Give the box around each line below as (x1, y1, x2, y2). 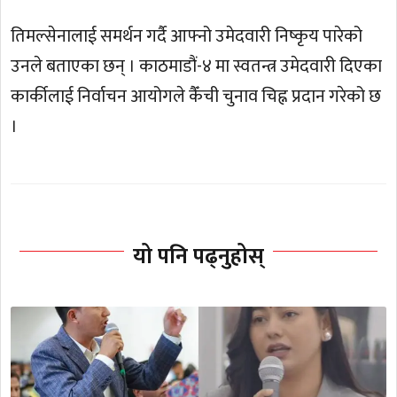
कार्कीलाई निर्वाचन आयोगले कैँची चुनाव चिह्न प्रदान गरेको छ (11, 82, 382, 113)
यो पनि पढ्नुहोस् (133, 237, 264, 275)
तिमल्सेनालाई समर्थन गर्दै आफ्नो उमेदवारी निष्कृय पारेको (11, 21, 363, 52)
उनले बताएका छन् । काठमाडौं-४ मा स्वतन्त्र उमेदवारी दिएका (11, 51, 383, 82)
